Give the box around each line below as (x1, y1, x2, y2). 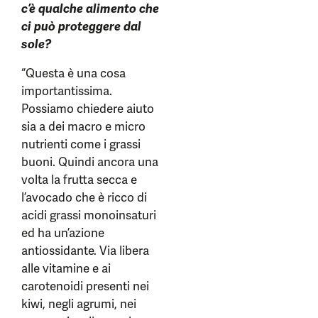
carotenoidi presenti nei (21, 278, 149, 295)
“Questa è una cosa (21, 65, 126, 82)
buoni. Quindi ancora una (21, 154, 158, 170)
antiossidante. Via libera (21, 243, 149, 259)
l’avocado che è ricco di (21, 190, 147, 206)
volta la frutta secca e (21, 172, 137, 188)
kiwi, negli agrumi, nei (21, 296, 136, 312)
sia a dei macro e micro (21, 119, 146, 135)
